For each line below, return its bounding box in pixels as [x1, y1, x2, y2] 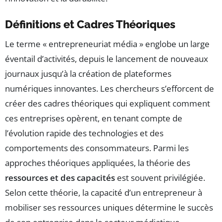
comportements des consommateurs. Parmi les [5, 142, 189, 154]
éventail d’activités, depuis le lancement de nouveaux [5, 53, 208, 65]
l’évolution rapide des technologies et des [5, 127, 164, 139]
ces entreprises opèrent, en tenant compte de [5, 112, 182, 124]
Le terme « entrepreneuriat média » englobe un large [5, 38, 210, 50]
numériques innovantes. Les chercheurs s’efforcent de [5, 83, 214, 95]
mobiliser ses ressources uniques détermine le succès [5, 202, 213, 214]
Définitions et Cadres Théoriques [5, 18, 175, 31]
